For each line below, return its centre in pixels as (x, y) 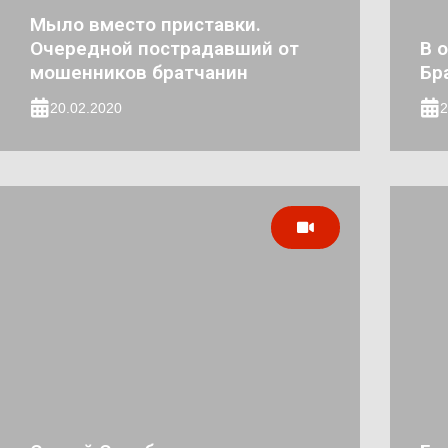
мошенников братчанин (139, 72)
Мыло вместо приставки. (145, 24)
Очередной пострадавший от (164, 48)
